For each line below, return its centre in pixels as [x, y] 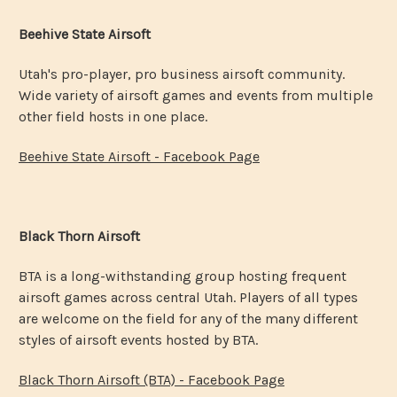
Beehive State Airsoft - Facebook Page [139, 156]
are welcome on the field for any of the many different [188, 318]
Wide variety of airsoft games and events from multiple [196, 95]
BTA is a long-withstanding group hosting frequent [183, 276]
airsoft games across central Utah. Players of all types [188, 297]
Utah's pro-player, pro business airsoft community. [182, 74]
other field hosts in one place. [115, 116]
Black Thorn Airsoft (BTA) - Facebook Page [152, 379]
